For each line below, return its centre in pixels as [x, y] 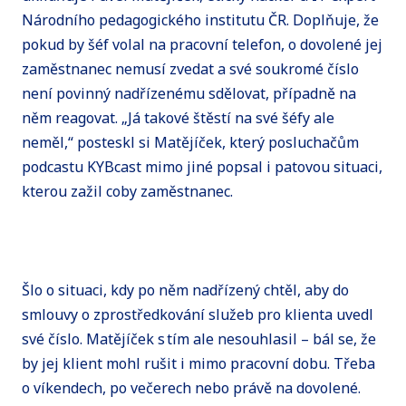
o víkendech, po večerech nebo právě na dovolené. [191, 387]
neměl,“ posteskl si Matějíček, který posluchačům [190, 143]
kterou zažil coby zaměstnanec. [129, 192]
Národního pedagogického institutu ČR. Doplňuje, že [200, 20]
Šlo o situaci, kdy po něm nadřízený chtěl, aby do [185, 290]
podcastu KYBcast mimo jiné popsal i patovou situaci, [202, 167]
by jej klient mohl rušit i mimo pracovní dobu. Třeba [198, 363]
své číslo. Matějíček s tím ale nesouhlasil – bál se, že [199, 338]
